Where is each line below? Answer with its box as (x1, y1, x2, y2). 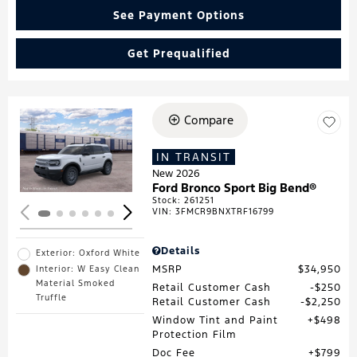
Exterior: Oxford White (36, 247, 140, 258)
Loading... (167, 141, 239, 159)
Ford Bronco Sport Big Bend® (152, 179, 317, 195)
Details (161, 244, 201, 257)
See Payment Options (112, 7, 245, 22)
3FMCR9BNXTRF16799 (175, 206, 275, 217)
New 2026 (152, 167, 201, 180)
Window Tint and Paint (152, 313, 279, 327)
